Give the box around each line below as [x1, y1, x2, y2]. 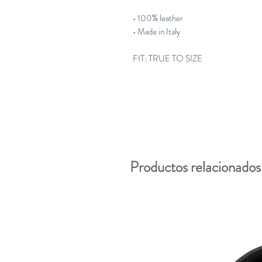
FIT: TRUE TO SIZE [133, 52, 202, 65]
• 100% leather [133, 12, 183, 25]
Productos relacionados [130, 157, 261, 178]
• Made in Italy [133, 25, 186, 39]
